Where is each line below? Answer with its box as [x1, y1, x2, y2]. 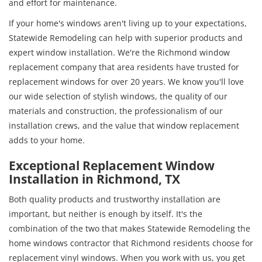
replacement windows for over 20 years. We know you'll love [9, 75, 244, 87]
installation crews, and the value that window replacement [9, 119, 239, 131]
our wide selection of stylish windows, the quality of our [9, 90, 227, 102]
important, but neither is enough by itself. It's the [9, 208, 202, 219]
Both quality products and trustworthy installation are [9, 193, 220, 205]
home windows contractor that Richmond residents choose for [9, 237, 253, 249]
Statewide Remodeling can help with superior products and [9, 32, 243, 43]
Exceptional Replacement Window [9, 157, 215, 174]
